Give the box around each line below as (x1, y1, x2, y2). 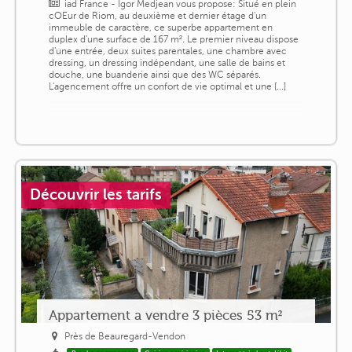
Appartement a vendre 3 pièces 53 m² (48, 307, 282, 324)
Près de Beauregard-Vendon (64, 331, 186, 343)
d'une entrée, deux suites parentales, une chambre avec (48, 46, 287, 57)
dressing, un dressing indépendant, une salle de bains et (48, 57, 285, 69)
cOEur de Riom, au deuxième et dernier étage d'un (48, 10, 266, 22)
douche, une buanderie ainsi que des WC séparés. (48, 69, 261, 81)
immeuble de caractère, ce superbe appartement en (48, 22, 273, 34)
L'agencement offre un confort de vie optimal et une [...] (48, 81, 286, 93)
